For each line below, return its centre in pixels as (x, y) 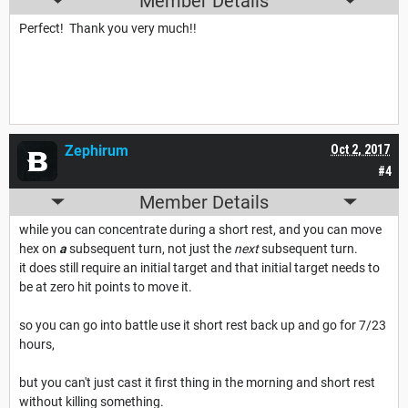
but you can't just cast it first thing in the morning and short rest (197, 382)
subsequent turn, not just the (152, 248)
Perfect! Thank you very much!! (108, 28)
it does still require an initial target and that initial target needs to (199, 267)
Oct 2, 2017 (360, 149)
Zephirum (97, 150)
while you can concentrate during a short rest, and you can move (200, 229)
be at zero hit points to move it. (110, 286)
